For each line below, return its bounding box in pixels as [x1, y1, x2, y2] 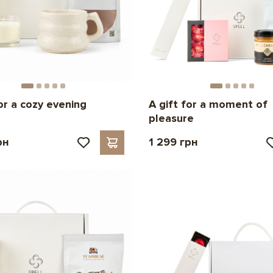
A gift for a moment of [148, 97, 268, 111]
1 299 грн [148, 135, 198, 149]
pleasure [148, 111, 194, 125]
